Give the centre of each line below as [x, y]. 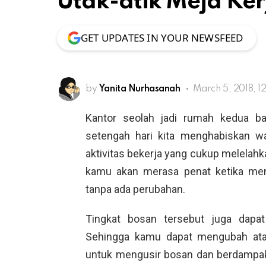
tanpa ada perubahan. [135, 189]
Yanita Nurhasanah [140, 89]
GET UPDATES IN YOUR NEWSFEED [162, 37]
